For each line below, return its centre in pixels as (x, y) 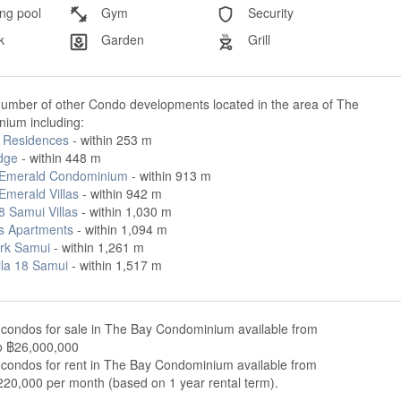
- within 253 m (110, 139)
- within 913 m (169, 175)
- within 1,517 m (115, 264)
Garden (121, 40)
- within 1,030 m (124, 211)
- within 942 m (120, 193)
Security (269, 13)
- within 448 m (59, 157)
